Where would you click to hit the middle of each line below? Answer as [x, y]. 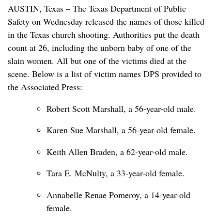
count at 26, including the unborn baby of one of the [100, 47]
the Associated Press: [45, 86]
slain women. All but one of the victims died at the [97, 60]
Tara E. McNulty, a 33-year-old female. [116, 173]
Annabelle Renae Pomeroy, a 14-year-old [118, 195]
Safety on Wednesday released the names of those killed [106, 21]
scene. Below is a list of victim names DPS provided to [105, 73]
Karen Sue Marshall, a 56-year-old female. [121, 130]
